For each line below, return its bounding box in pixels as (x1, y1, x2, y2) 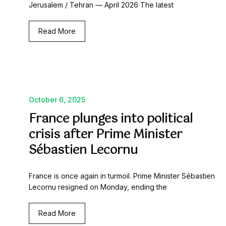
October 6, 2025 (29, 95, 85, 104)
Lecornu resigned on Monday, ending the (29, 183, 167, 192)
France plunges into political (29, 109, 193, 130)
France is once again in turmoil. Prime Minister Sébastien (29, 172, 215, 181)
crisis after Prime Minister (29, 125, 182, 145)
